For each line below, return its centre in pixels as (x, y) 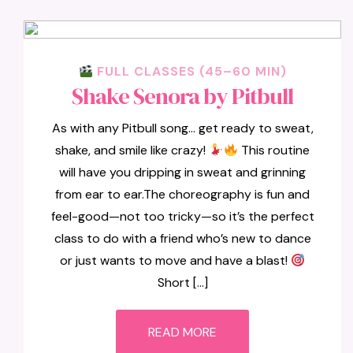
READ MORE (183, 332)
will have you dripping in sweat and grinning (183, 172)
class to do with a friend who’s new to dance (182, 238)
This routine (273, 150)
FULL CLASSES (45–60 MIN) (190, 71)
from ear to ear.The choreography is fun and (183, 194)
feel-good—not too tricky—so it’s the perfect (182, 216)
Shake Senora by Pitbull (183, 96)
